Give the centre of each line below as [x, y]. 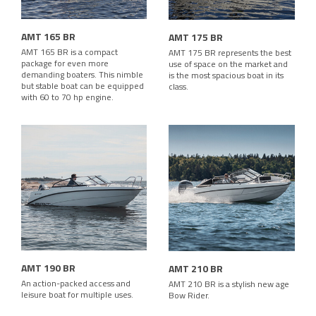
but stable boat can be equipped [83, 85]
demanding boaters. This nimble [82, 74]
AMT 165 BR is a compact [69, 51]
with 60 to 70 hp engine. [67, 97]
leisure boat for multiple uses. [77, 294]
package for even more [65, 63]
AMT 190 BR [48, 267]
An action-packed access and [76, 283]
